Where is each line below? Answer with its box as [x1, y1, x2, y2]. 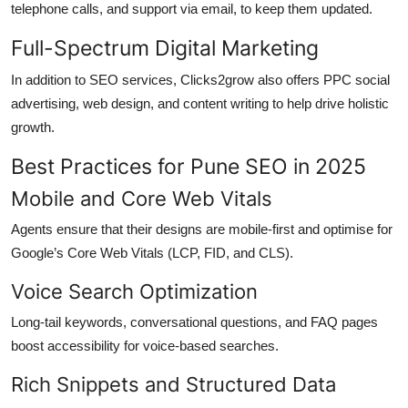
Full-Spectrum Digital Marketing [11, 35, 319, 62]
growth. [11, 119, 55, 136]
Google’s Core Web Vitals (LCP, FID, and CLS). [11, 245, 293, 261]
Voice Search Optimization [11, 280, 258, 304]
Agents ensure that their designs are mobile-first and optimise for [11, 221, 393, 238]
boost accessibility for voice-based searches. [11, 338, 279, 354]
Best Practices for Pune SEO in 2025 [11, 153, 366, 180]
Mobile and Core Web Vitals [11, 187, 272, 211]
